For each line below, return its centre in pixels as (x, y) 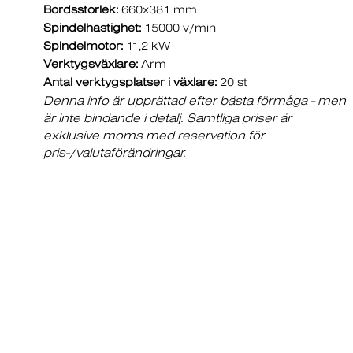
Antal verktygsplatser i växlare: (130, 82)
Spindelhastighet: (92, 28)
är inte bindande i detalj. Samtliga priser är (167, 118)
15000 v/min (178, 28)
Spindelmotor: (83, 46)
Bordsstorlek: (81, 9)
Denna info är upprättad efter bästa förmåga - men (195, 100)
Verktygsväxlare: (91, 64)
